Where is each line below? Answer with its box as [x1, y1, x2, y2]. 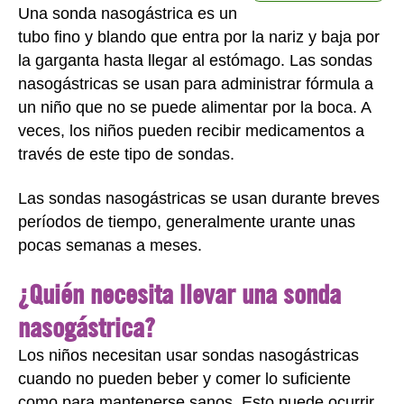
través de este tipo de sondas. [18, 145, 234, 163]
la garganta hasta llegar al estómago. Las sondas [18, 51, 372, 69]
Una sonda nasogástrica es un [18, 5, 237, 23]
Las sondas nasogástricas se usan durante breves [18, 188, 380, 207]
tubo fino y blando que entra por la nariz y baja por [18, 28, 380, 46]
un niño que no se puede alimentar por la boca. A [18, 98, 371, 116]
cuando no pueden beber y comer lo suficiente [18, 370, 351, 388]
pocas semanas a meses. [18, 235, 202, 254]
